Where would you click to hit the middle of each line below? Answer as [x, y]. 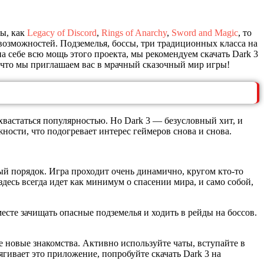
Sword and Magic [205, 32]
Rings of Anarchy [134, 32]
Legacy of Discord [62, 32]
